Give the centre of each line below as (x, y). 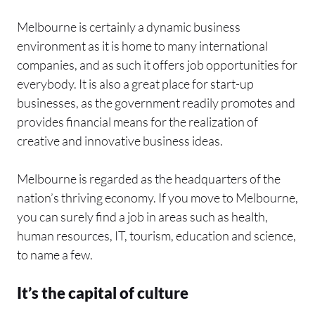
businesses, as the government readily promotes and (156, 102)
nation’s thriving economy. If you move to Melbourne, (157, 197)
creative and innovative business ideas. (121, 140)
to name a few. (55, 254)
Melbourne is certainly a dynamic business (129, 26)
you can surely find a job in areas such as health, (142, 216)
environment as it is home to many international (142, 45)
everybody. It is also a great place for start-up (135, 83)
